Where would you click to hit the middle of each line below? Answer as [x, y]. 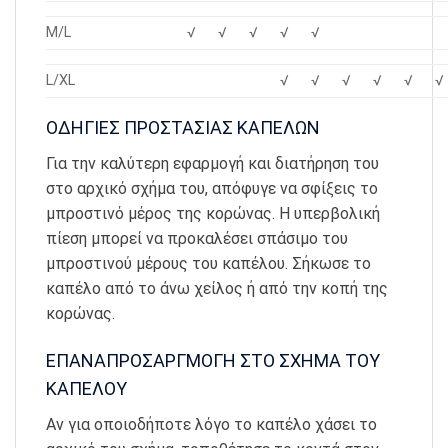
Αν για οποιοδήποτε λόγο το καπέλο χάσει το [211, 425]
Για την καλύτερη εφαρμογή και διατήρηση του [212, 164]
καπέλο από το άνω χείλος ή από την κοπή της [217, 289]
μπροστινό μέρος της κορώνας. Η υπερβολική [213, 214]
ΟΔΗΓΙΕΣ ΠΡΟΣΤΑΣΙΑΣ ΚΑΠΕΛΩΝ [183, 128]
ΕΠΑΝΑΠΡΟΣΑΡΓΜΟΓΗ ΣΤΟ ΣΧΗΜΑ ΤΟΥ [213, 361]
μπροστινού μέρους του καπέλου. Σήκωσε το [208, 264]
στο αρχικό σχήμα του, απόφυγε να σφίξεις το [212, 189]
